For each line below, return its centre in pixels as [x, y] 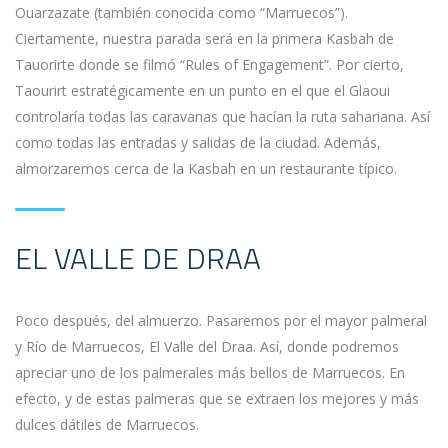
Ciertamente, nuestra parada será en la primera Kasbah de [204, 38]
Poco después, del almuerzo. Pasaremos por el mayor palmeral [221, 320]
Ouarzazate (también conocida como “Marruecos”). [181, 12]
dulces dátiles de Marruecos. [107, 424]
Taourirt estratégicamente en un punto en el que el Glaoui [202, 90]
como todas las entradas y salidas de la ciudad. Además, [198, 142]
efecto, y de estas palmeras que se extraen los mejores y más [217, 398]
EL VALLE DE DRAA [138, 258]
